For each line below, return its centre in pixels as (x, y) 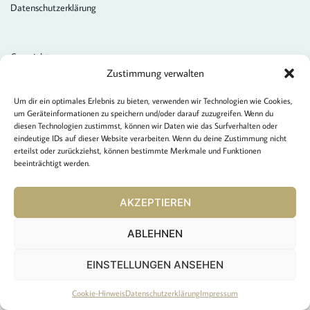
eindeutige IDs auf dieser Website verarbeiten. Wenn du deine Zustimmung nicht (150, 138)
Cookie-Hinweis (99, 293)
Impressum (219, 293)
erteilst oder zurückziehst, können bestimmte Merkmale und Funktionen (137, 151)
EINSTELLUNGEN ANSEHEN (155, 264)
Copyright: (30, 57)
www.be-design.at (92, 86)
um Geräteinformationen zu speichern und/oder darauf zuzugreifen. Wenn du (144, 113)
